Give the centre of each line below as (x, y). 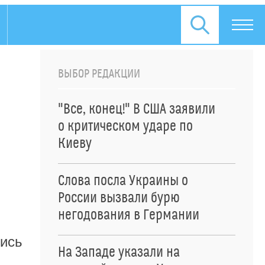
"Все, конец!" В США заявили (137, 109)
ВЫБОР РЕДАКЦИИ (99, 74)
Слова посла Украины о (123, 181)
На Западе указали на (119, 253)
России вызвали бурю (119, 198)
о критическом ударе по (125, 127)
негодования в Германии (129, 215)
